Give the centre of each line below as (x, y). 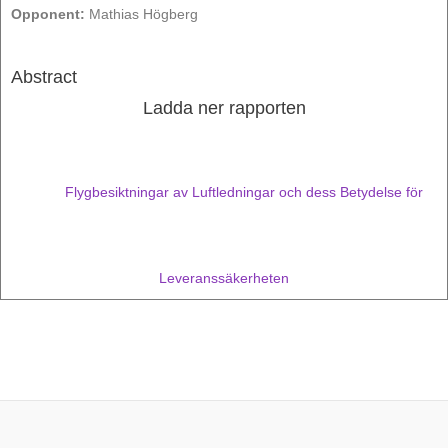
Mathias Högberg (141, 14)
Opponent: (48, 14)
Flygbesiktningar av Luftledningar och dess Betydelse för (244, 192)
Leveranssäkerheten (224, 279)
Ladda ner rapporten (224, 108)
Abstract (44, 77)
